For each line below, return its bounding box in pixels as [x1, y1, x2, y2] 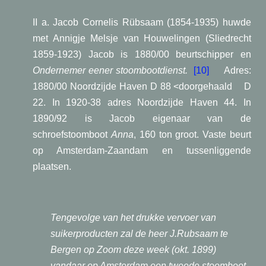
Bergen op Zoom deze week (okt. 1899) [50, 245, 216, 255]
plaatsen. [33, 161, 74, 172]
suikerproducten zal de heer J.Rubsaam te [50, 229, 228, 239]
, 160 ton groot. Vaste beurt [133, 129, 252, 140]
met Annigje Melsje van [33, 33, 139, 43]
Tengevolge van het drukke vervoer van [50, 213, 216, 223]
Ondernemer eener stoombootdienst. [33, 65, 188, 75]
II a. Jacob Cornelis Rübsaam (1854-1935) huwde [33, 17, 251, 27]
